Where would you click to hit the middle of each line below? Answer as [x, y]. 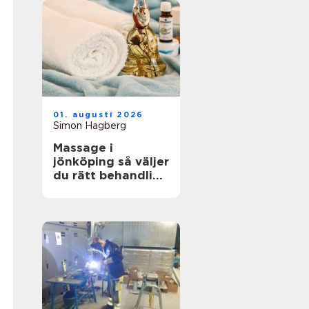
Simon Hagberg [90, 126]
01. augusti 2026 [99, 114]
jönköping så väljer [86, 161]
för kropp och [95, 189]
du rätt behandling [111, 175]
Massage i [83, 148]
